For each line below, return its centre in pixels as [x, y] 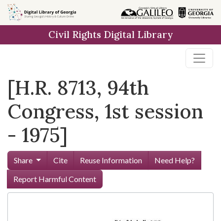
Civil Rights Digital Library [110, 35]
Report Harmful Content [55, 179]
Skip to [25, 12]
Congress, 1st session [105, 111]
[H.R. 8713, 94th [78, 88]
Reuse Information [111, 160]
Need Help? [174, 160]
